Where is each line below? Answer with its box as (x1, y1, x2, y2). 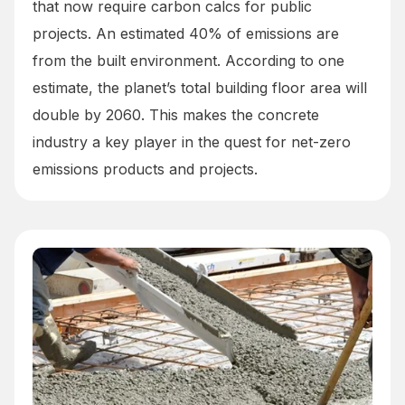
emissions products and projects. (33, 159, 258, 178)
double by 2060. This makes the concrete (33, 105, 319, 124)
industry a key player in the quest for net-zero (33, 132, 351, 151)
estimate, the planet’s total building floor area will (33, 78, 367, 97)
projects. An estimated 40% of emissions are (33, 24, 339, 42)
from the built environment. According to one (33, 51, 344, 70)
